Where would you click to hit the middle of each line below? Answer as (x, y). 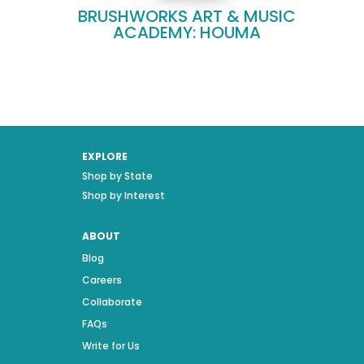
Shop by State (117, 175)
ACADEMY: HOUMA (186, 32)
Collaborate (112, 301)
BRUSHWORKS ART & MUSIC (186, 16)
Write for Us (110, 345)
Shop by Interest (123, 195)
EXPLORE (104, 156)
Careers (102, 279)
